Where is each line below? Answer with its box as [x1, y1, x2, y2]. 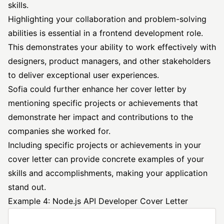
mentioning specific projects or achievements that [8, 98, 198, 108]
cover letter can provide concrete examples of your [8, 154, 204, 164]
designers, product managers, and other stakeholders [8, 56, 210, 66]
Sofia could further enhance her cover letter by [8, 84, 186, 94]
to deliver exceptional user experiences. [8, 70, 159, 80]
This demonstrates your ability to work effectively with [8, 42, 216, 52]
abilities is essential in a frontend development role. [8, 28, 203, 38]
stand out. [8, 182, 46, 192]
